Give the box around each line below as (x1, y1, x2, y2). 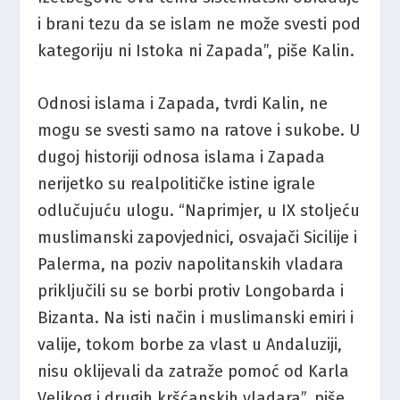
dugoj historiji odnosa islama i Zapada (37, 146, 326, 167)
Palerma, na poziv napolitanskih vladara (37, 254, 345, 274)
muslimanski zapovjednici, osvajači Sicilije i (37, 227, 358, 247)
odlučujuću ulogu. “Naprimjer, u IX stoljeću (37, 200, 361, 221)
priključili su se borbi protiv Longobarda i (37, 280, 345, 301)
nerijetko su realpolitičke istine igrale (37, 173, 316, 194)
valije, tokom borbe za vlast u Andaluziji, (37, 334, 343, 354)
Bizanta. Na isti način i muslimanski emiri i (37, 307, 354, 328)
